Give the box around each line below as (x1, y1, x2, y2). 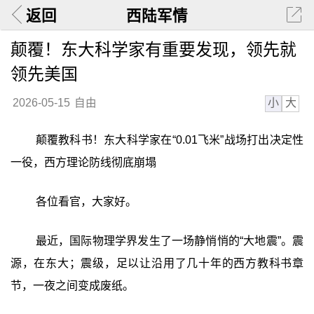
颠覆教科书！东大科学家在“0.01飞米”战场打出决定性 (35, 134, 304, 146)
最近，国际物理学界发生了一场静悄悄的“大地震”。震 (35, 234, 304, 247)
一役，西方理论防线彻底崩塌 (10, 156, 156, 169)
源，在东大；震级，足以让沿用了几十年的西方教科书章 (10, 257, 304, 269)
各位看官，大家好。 (35, 195, 137, 207)
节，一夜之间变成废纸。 (10, 279, 134, 292)
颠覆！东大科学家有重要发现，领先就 (10, 39, 296, 59)
